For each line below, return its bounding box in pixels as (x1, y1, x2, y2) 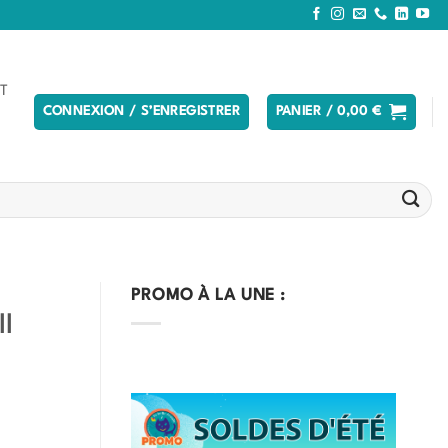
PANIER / (275, 105, 338, 119)
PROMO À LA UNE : (131, 288, 287, 304)
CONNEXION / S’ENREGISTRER (42, 105, 241, 119)
